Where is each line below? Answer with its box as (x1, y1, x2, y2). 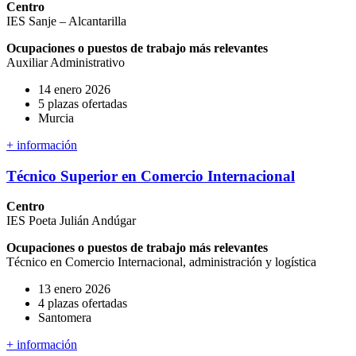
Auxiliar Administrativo (6, 55, 125, 69)
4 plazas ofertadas (38, 296, 127, 311)
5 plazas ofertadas (38, 96, 127, 110)
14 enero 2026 (38, 82, 110, 96)
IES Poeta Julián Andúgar (6, 214, 136, 228)
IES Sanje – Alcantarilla (6, 14, 126, 28)
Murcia (38, 110, 74, 125)
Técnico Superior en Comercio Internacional (6, 167, 295, 184)
